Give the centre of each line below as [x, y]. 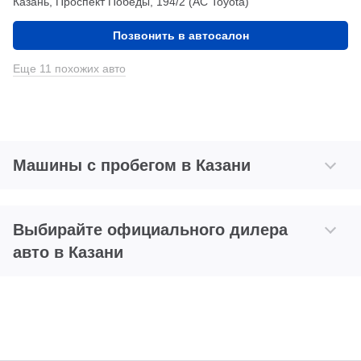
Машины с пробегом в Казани [132, 165]
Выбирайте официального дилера [150, 229]
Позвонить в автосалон [180, 35]
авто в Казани [68, 252]
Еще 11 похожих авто [69, 68]
